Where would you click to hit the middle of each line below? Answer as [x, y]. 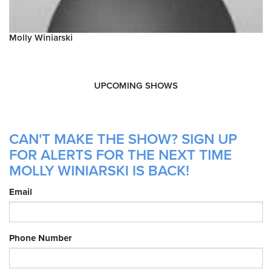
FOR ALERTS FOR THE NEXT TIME [121, 155]
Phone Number [40, 238]
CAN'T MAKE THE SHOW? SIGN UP [123, 140]
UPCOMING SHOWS [136, 86]
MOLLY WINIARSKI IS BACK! [99, 171]
